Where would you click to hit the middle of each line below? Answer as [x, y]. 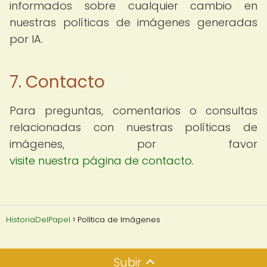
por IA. [26, 39]
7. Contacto [57, 82]
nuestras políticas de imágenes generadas [133, 22]
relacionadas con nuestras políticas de [133, 127]
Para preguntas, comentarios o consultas [133, 111]
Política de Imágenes [119, 220]
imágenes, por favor [133, 144]
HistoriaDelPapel [38, 220]
